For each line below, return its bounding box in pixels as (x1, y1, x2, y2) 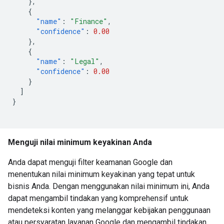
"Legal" (70, 56, 99, 66)
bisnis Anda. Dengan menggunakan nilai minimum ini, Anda (8, 181, 209, 191)
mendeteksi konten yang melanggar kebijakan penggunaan (8, 205, 210, 215)
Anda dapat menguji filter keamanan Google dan (8, 157, 172, 167)
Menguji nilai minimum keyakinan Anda (8, 137, 152, 147)
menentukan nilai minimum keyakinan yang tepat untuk (8, 169, 195, 179)
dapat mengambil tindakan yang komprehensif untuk (8, 193, 188, 203)
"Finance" (70, 16, 107, 26)
